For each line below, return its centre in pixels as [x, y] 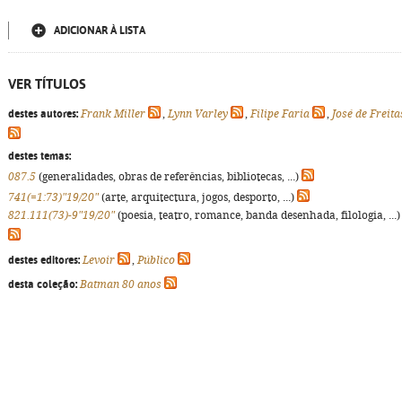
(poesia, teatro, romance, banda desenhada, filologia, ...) [258, 215]
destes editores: [44, 260]
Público [156, 260]
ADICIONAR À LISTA [100, 31]
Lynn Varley [198, 114]
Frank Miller [113, 114]
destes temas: [39, 156]
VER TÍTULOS [47, 84]
